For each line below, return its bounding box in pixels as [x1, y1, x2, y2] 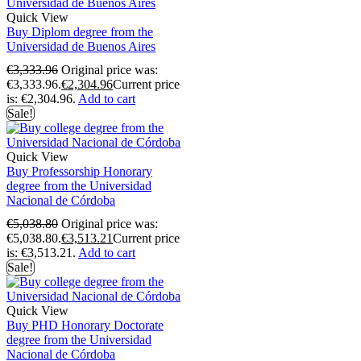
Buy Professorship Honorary [6, 164, 152, 179]
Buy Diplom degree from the [6, 24, 153, 39]
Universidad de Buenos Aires [6, 39, 156, 53]
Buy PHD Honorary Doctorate [6, 318, 164, 333]
